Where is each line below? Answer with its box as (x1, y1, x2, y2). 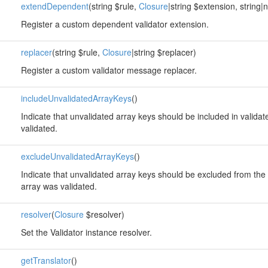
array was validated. (20, 180, 97, 192)
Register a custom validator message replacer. (20, 64, 197, 76)
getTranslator (20, 254, 71, 266)
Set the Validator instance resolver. (20, 226, 152, 238)
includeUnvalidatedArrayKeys (20, 92, 132, 104)
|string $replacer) (131, 46, 196, 58)
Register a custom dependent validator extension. (20, 18, 209, 30)
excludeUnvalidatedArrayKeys (20, 150, 134, 162)
